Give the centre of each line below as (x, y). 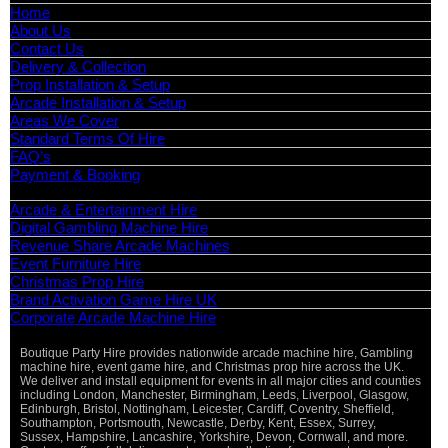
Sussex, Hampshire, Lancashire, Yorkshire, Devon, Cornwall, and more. (214, 437)
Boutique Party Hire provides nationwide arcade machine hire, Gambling (216, 353)
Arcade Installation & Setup (98, 102)
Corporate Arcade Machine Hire (113, 317)
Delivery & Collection (78, 66)
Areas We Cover (64, 120)
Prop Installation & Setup (90, 84)
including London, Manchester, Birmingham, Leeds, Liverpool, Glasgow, (214, 395)
